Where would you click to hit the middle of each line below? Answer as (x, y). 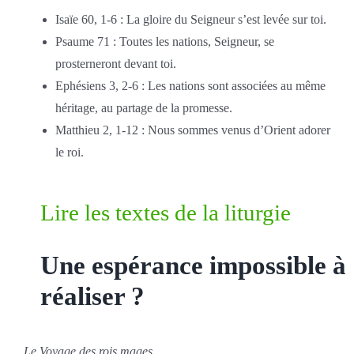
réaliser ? (93, 297)
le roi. (69, 152)
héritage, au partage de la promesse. (143, 107)
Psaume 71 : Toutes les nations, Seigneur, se (164, 41)
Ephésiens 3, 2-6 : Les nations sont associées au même (190, 85)
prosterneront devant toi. (115, 63)
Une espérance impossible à (194, 266)
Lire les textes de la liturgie (166, 213)
